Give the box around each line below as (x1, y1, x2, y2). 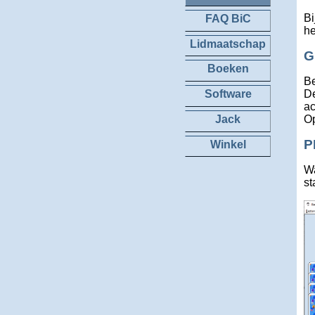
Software (204, 88, 252, 101)
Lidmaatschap (190, 37, 266, 50)
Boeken (207, 63, 249, 75)
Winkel (210, 138, 246, 150)
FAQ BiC (205, 12, 251, 25)
